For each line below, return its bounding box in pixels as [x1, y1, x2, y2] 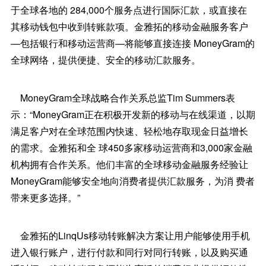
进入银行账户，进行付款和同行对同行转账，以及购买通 [10, 245, 248, 259]
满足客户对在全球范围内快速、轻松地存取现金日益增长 [10, 124, 248, 138]
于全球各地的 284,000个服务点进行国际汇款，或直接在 [10, 3, 247, 17]
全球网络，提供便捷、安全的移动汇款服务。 [10, 53, 201, 66]
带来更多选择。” [10, 191, 80, 204]
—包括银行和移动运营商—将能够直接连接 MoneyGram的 [10, 36, 255, 50]
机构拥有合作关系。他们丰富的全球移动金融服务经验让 [10, 157, 248, 171]
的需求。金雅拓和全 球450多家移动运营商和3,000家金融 [10, 141, 252, 154]
